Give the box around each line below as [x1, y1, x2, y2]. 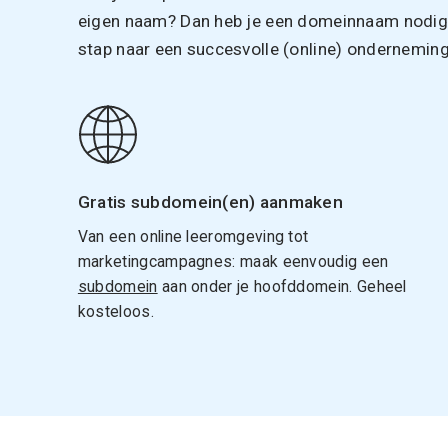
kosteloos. [77, 301, 154, 321]
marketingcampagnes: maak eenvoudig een [77, 251, 389, 271]
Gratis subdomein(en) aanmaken [77, 191, 344, 212]
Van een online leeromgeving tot [77, 226, 309, 246]
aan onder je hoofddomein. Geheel [157, 276, 407, 296]
